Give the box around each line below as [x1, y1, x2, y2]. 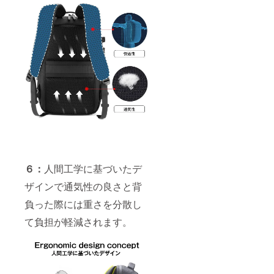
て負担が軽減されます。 [24, 215, 132, 229]
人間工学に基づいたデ [44, 161, 142, 176]
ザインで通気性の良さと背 [24, 179, 142, 194]
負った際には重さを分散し [24, 197, 142, 212]
